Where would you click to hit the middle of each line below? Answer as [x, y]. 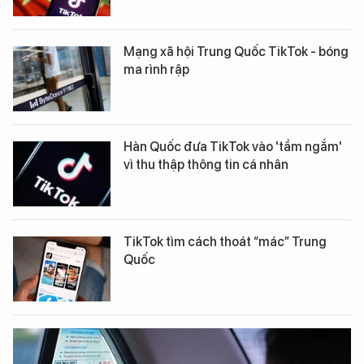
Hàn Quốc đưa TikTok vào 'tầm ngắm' [233, 147]
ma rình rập [156, 69]
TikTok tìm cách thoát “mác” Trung [225, 242]
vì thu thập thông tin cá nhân [206, 165]
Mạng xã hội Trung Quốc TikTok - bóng [236, 52]
